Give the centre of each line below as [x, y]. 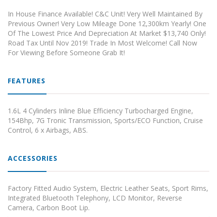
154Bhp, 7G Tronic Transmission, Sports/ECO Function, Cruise [105, 121]
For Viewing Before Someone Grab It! [66, 53]
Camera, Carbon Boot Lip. [49, 208]
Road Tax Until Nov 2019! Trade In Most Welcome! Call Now [102, 43]
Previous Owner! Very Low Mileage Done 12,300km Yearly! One [107, 24]
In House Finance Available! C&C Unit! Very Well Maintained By [105, 14]
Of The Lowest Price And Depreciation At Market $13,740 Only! [107, 33]
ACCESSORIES [33, 158]
